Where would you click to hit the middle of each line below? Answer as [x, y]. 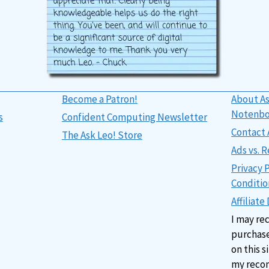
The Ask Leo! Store [102, 135]
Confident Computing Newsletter [134, 117]
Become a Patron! [99, 99]
